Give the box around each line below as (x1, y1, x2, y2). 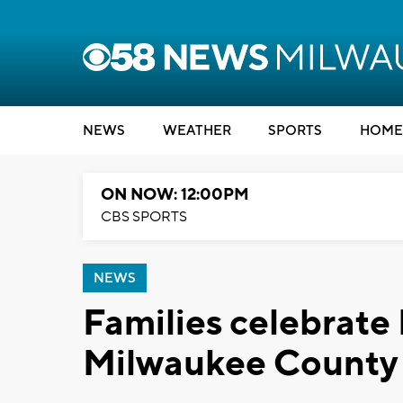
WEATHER (162, 122, 231, 139)
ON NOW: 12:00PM (101, 184, 249, 205)
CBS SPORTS (101, 208, 187, 226)
